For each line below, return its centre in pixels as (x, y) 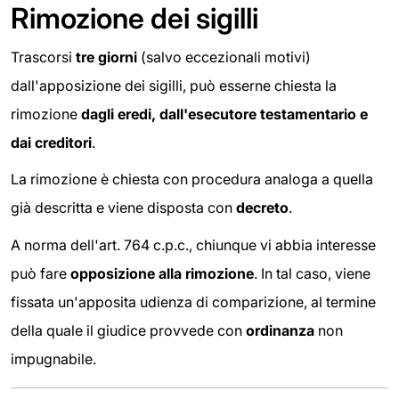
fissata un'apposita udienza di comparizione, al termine (193, 301)
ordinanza (280, 330)
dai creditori (51, 142)
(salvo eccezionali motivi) (224, 57)
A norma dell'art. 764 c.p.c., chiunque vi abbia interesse (193, 244)
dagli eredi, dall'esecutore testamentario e (224, 114)
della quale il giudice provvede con (128, 330)
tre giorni (106, 57)
